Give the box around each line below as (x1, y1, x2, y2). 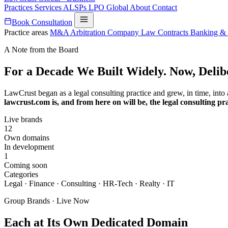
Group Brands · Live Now (4, 196, 90, 205)
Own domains (4, 133, 49, 142)
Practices (4, 3, 35, 12)
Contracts (158, 28, 190, 37)
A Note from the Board (4, 45, 78, 54)
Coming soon (4, 160, 47, 169)
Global (106, 3, 130, 12)
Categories (4, 169, 38, 179)
